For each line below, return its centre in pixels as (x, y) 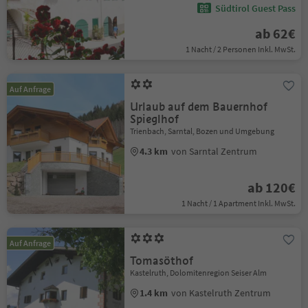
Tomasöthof (162, 261)
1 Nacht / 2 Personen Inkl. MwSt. (240, 49)
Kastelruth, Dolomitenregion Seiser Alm (199, 272)
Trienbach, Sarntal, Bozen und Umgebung (202, 131)
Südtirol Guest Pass (255, 8)
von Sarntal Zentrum (214, 151)
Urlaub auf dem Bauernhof (199, 107)
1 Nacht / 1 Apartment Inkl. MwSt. (238, 203)
